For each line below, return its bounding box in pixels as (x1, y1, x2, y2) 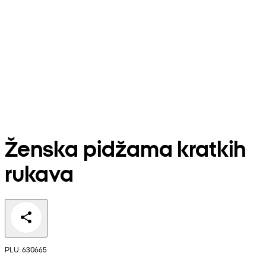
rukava (5, 158, 74, 188)
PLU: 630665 (5, 244, 47, 255)
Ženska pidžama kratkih (5, 133, 247, 163)
